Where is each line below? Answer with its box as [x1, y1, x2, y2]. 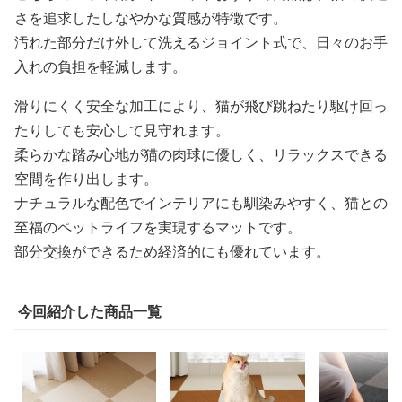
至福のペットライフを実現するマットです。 [14, 216, 301, 237]
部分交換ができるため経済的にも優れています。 [14, 240, 330, 261]
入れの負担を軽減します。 [14, 56, 187, 76]
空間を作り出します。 [14, 168, 158, 188]
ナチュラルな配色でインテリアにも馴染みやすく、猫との [14, 192, 388, 213]
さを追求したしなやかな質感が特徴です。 [14, 7, 287, 28]
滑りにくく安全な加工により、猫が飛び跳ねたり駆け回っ [14, 95, 388, 116]
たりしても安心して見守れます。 [14, 119, 230, 140]
